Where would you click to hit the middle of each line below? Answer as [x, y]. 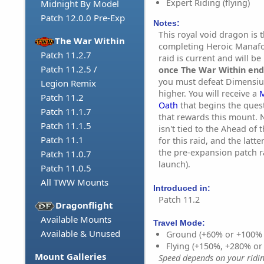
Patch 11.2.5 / [69, 69]
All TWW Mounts [75, 182]
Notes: [166, 23]
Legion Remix [68, 83]
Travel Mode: [179, 223]
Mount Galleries [70, 257]
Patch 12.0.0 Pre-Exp [83, 18]
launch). [174, 164]
